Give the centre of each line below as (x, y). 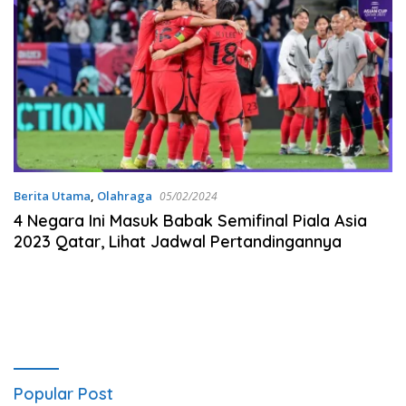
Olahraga (125, 196)
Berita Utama (52, 196)
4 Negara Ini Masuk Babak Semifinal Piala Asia (190, 221)
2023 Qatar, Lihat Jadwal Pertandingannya (178, 242)
